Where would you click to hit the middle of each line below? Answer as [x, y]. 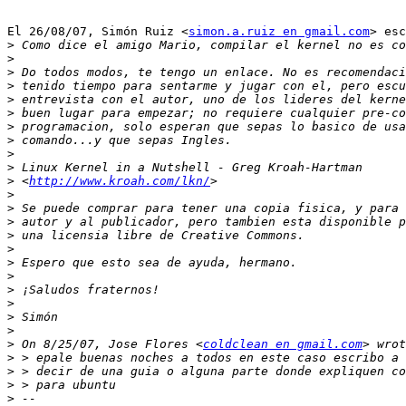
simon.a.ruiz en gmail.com [279, 32]
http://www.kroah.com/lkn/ [120, 181]
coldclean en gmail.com [283, 344]
